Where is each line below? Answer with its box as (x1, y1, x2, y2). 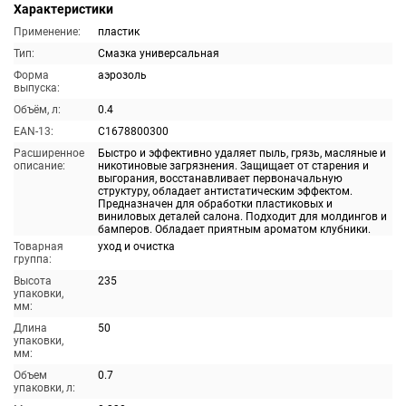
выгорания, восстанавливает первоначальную (98, 172, 343, 185)
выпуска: (14, 82, 60, 94)
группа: (14, 253, 52, 266)
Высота (14, 275, 52, 287)
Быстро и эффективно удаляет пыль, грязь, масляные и (98, 147, 386, 159)
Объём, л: (14, 103, 61, 116)
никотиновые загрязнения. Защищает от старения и (98, 159, 369, 172)
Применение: (14, 25, 81, 38)
